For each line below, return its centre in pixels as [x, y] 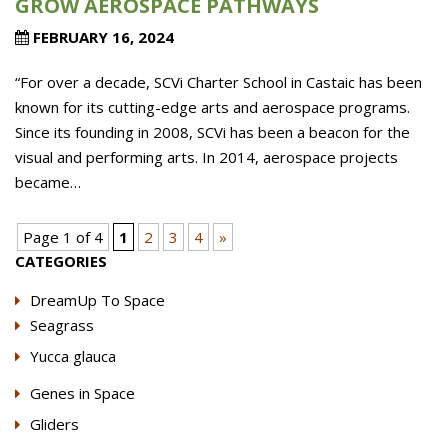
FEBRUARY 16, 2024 [101, 37]
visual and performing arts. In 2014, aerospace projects [206, 157]
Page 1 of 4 [63, 237]
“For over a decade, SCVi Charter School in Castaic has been [218, 82]
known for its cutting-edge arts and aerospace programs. [212, 107]
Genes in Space [82, 393]
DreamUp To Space [97, 300]
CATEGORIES [61, 261]
